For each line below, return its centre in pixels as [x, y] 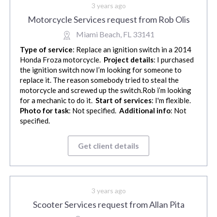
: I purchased [174, 60]
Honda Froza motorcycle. [62, 60]
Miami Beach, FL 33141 [115, 34]
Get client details [108, 146]
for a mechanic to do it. [58, 101]
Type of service [46, 50]
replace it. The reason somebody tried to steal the [99, 80]
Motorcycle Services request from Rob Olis [108, 20]
